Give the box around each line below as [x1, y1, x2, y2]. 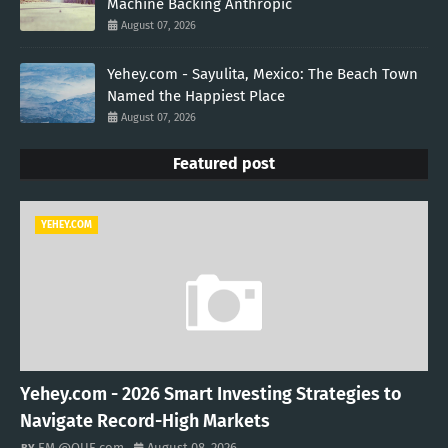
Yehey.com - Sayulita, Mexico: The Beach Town [107, 65, 418, 84]
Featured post [173, 154, 275, 174]
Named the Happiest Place [107, 87, 285, 106]
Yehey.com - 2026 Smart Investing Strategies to [20, 383, 402, 406]
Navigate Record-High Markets [20, 410, 270, 433]
